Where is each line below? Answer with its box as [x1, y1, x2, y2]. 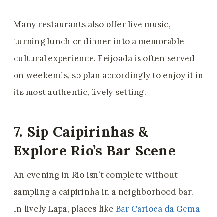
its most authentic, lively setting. [14, 87, 146, 98]
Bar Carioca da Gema [116, 203, 200, 215]
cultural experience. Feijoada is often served [14, 53, 195, 64]
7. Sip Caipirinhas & [14, 122, 149, 140]
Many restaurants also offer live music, [14, 19, 170, 30]
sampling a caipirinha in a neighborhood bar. [14, 186, 194, 198]
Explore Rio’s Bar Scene [14, 141, 176, 159]
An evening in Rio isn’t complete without [14, 170, 178, 181]
